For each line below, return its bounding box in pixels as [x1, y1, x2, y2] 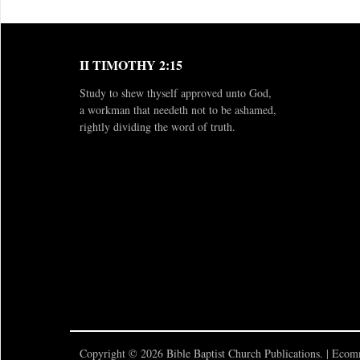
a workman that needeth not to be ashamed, [80, 102, 276, 117]
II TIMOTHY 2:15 [80, 55, 182, 74]
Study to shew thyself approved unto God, [80, 85, 272, 100]
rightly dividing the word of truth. [80, 119, 235, 134]
